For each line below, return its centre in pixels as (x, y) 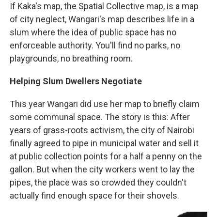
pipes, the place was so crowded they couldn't (98, 182)
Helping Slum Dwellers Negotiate (76, 81)
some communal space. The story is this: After (100, 117)
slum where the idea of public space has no (93, 32)
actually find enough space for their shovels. (94, 195)
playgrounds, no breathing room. (71, 58)
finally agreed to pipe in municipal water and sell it (104, 143)
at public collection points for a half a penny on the (106, 156)
